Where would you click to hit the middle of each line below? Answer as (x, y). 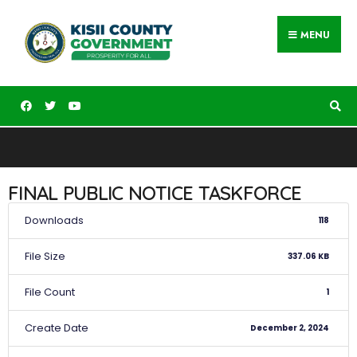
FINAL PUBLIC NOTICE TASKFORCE (155, 192)
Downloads (54, 220)
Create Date (57, 328)
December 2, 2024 (290, 328)
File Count (50, 292)
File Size (45, 256)
